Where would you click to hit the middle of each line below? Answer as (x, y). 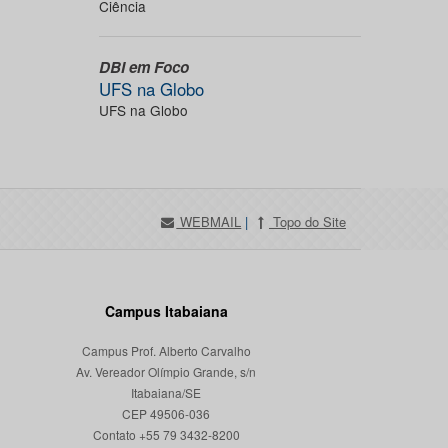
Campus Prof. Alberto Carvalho (166, 350)
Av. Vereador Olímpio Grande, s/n (166, 371)
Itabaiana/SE (166, 392)
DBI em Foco (143, 67)
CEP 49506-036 (166, 413)
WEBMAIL (209, 221)
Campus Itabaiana (166, 311)
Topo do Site (307, 221)
